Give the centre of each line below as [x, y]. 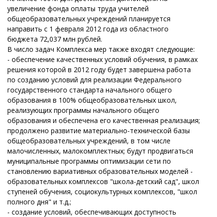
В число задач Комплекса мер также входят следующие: [101, 49]
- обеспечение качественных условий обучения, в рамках [102, 59]
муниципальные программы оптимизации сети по [89, 161]
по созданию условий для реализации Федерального [94, 80]
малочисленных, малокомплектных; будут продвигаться [100, 151]
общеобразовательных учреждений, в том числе [89, 141]
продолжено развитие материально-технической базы [99, 131]
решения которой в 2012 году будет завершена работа [99, 70]
